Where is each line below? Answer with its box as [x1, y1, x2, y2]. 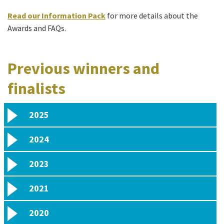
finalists [7, 78, 65, 99]
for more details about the [107, 10, 198, 21]
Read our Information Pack [7, 10, 105, 21]
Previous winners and [7, 58, 159, 79]
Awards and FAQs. [7, 23, 66, 33]
